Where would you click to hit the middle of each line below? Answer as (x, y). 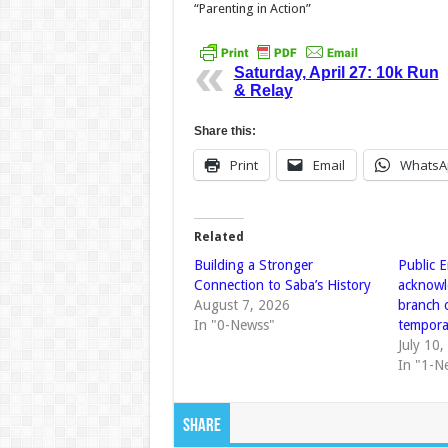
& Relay (263, 91)
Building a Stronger (253, 265)
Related (218, 237)
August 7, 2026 (241, 305)
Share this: (224, 131)
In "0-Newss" (234, 325)
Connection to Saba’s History (282, 285)
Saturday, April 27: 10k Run (336, 73)
